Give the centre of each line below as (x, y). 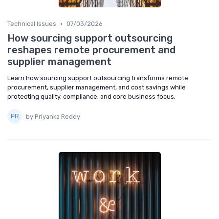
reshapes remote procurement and (91, 50)
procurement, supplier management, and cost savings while (97, 88)
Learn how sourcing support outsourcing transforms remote (98, 78)
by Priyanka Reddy (53, 116)
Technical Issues (32, 24)
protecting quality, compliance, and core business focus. (91, 97)
